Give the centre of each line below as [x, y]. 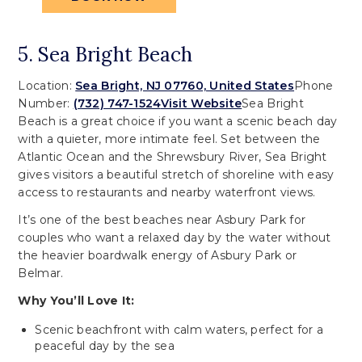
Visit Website [201, 104]
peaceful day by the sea [105, 345]
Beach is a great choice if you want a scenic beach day [178, 122]
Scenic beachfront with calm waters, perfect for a [179, 329]
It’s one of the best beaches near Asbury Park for [162, 220]
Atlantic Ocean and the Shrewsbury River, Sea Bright [173, 157]
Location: [47, 86]
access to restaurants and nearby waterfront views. [167, 193]
